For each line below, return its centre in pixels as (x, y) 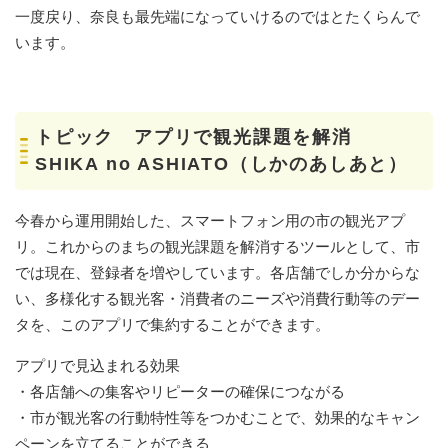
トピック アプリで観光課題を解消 (193, 136)
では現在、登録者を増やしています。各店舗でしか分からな (217, 272)
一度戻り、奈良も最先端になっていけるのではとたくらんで (217, 16)
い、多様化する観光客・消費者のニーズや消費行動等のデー (217, 298)
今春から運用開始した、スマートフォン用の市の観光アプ (210, 220)
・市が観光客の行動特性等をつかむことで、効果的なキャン (217, 417)
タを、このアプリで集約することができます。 (172, 324)
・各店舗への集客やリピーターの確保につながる (180, 391)
